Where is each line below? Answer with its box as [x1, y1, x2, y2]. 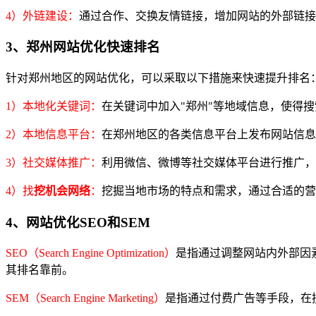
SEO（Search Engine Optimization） [6, 247, 176, 260]
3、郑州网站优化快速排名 [6, 39, 160, 55]
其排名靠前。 [6, 264, 73, 276]
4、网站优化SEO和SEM [6, 214, 150, 230]
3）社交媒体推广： [6, 157, 102, 169]
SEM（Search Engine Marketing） [6, 292, 165, 305]
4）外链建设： [6, 9, 79, 22]
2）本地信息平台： [6, 128, 102, 140]
